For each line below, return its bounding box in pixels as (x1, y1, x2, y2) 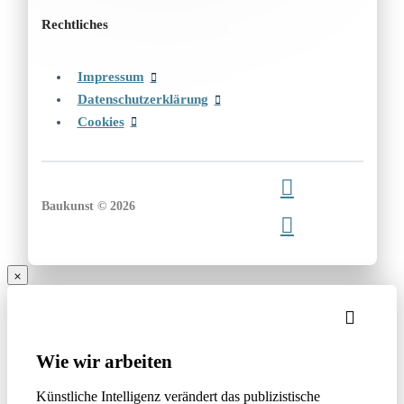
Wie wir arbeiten (36, 350, 172, 372)
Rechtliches (41, 17, 108, 32)
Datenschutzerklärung (77, 92, 208, 107)
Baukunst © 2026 (41, 198, 135, 213)
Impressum (77, 69, 144, 85)
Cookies (77, 114, 124, 129)
